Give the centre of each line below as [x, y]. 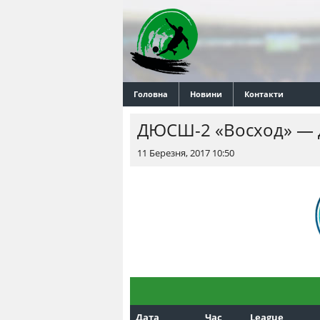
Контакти [264, 94]
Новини [206, 94]
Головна [151, 94]
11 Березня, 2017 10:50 [186, 153]
